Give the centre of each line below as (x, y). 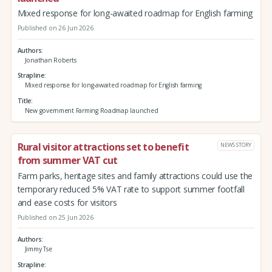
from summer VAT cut (67, 160)
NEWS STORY (236, 145)
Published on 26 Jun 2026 (55, 28)
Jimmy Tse (38, 249)
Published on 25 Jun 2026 (55, 217)
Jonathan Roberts (50, 60)
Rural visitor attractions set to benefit (103, 147)
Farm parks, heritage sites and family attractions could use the (135, 175)
